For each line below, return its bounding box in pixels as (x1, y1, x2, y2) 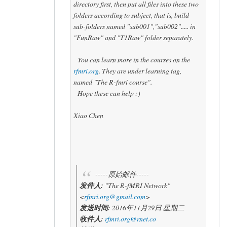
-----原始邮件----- (95, 169, 149, 179)
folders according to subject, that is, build (73, 10, 189, 20)
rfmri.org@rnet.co (104, 213, 156, 223)
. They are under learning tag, (98, 66, 181, 75)
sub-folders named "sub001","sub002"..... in (73, 21, 196, 31)
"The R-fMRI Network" (103, 180, 170, 190)
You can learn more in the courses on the (73, 55, 190, 64)
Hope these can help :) (73, 88, 140, 98)
